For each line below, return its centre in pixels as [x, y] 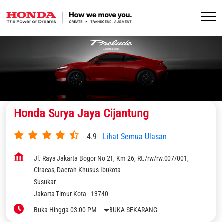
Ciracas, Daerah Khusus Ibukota [77, 170]
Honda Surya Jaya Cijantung [81, 114]
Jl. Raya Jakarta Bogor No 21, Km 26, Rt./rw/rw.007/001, [111, 158]
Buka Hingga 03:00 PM [65, 210]
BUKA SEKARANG [133, 210]
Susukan [45, 182]
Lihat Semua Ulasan [135, 136]
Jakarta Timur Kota [60, 194]
